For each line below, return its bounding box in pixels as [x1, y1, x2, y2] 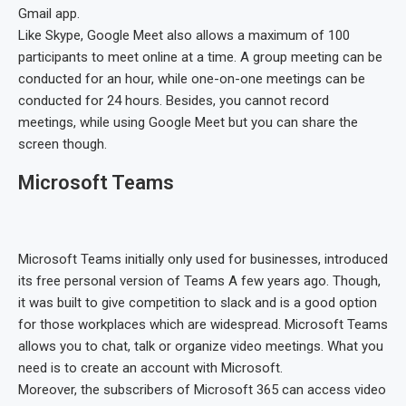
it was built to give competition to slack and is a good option [18, 294, 377, 311]
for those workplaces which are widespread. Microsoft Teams [18, 315, 388, 333]
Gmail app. [18, 5, 80, 22]
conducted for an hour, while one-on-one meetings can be [18, 70, 365, 87]
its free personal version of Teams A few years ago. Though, [18, 272, 381, 289]
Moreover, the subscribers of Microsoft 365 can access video [18, 381, 386, 398]
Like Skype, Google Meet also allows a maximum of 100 [18, 26, 350, 43]
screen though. [18, 135, 107, 152]
